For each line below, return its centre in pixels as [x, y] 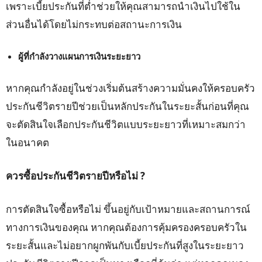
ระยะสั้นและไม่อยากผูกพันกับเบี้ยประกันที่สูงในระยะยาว [125, 246]
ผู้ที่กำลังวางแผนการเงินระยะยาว [79, 56]
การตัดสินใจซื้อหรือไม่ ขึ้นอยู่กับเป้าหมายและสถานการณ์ [128, 209]
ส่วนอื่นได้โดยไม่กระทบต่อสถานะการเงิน [94, 25]
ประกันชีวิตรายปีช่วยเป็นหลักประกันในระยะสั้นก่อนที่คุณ [127, 106]
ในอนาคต [27, 143]
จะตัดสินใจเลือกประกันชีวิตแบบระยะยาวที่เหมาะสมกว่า [126, 125]
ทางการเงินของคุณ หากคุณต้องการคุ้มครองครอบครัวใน [126, 227]
